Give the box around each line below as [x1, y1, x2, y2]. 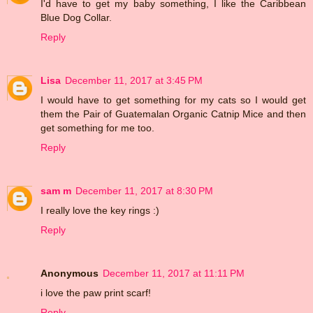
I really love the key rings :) [41, 205, 159, 217]
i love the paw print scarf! [41, 287, 151, 299]
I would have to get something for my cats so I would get [41, 94, 306, 106]
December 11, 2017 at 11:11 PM [103, 268, 245, 279]
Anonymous [41, 268, 99, 279]
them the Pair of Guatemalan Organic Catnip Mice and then [41, 108, 306, 120]
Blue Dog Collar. [41, 12, 112, 24]
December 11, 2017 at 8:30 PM [75, 185, 213, 197]
